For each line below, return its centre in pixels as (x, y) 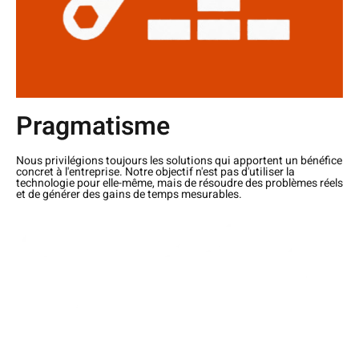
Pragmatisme (93, 127)
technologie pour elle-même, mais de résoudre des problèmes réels (179, 184)
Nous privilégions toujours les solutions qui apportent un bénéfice (179, 161)
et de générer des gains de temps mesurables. (129, 195)
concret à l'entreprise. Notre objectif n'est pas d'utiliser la (155, 172)
